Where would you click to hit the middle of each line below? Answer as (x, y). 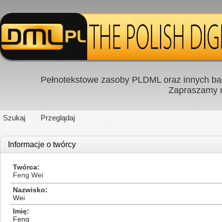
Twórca (25, 167)
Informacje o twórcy (42, 144)
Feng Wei (28, 175)
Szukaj (14, 118)
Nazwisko (29, 190)
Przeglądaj (58, 118)
